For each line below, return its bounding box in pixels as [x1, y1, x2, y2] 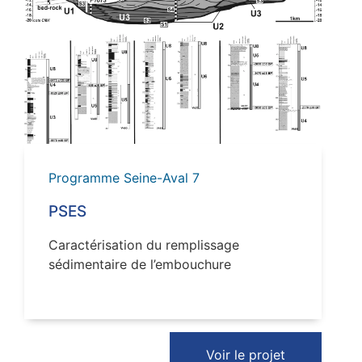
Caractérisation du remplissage [48, 236, 239, 253]
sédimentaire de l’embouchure [48, 255, 231, 272]
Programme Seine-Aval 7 [48, 169, 200, 186]
